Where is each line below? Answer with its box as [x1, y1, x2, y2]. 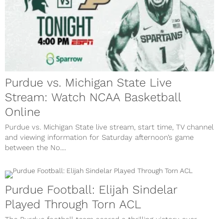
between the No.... [5, 143, 66, 152]
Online [5, 105, 40, 119]
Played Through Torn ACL [5, 197, 141, 211]
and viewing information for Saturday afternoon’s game [5, 132, 194, 142]
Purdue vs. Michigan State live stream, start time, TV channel [5, 122, 214, 131]
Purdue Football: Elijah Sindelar [5, 182, 177, 197]
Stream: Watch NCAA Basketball [5, 90, 181, 104]
